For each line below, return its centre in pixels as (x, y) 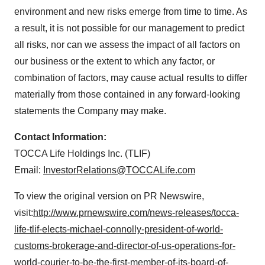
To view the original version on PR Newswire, (109, 196)
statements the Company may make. (90, 111)
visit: (24, 213)
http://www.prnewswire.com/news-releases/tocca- (136, 213)
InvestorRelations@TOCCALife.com (119, 170)
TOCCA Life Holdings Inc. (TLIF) (82, 153)
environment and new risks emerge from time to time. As (131, 12)
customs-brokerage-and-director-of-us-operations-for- (125, 246)
